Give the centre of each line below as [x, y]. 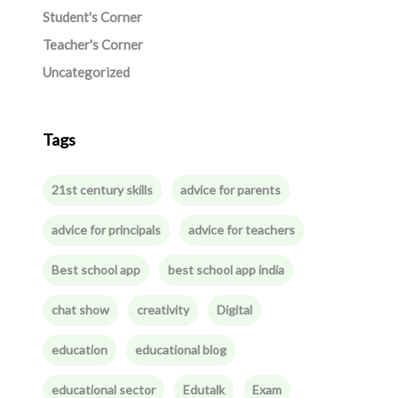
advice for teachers [241, 230]
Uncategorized [86, 72]
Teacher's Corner [92, 44]
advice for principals [106, 230]
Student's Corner [92, 17]
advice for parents [230, 190]
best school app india [226, 270]
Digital [234, 310]
